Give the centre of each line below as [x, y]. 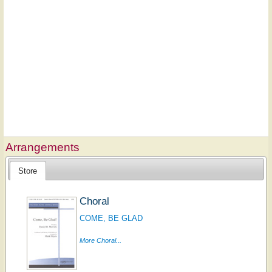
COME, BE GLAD [111, 218]
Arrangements [42, 147]
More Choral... [100, 240]
